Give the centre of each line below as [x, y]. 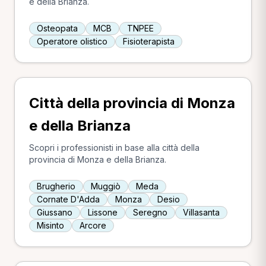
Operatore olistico [72, 41]
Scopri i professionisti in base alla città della [114, 148]
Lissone [103, 212]
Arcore [93, 225]
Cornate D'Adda [68, 199]
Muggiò [106, 186]
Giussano [55, 212]
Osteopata [57, 28]
